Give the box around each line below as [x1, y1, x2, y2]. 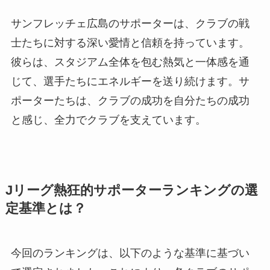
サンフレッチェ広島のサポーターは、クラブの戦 [10, 17, 250, 30]
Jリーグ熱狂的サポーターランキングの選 [5, 183, 258, 198]
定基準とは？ [5, 201, 86, 216]
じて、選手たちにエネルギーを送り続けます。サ [10, 75, 250, 87]
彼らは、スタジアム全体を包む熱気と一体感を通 [10, 55, 250, 68]
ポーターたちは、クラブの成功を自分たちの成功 [10, 94, 250, 107]
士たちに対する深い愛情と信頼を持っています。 [10, 36, 250, 49]
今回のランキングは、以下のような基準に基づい [10, 246, 250, 259]
